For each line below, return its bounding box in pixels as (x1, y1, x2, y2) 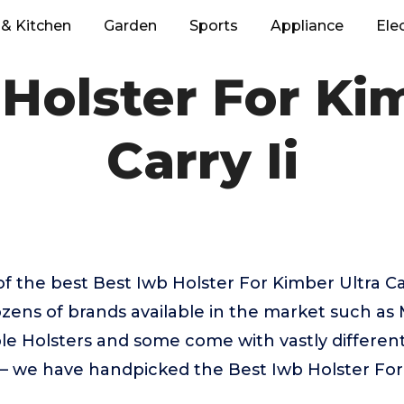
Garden (104, 17, 157, 34)
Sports (189, 17, 238, 34)
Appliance (271, 17, 344, 34)
